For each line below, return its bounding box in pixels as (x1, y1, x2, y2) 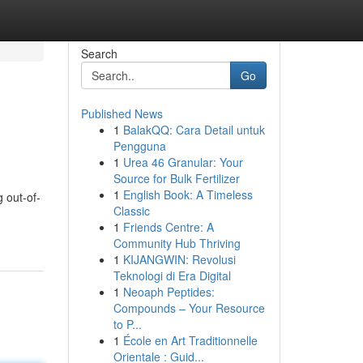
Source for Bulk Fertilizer (113, 170, 240, 186)
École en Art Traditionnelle (122, 332, 258, 348)
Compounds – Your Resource (113, 300, 265, 316)
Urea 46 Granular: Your (122, 154, 243, 170)
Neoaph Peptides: (122, 284, 215, 300)
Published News (80, 105, 163, 122)
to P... (113, 316, 142, 332)
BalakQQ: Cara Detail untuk (122, 122, 265, 138)
